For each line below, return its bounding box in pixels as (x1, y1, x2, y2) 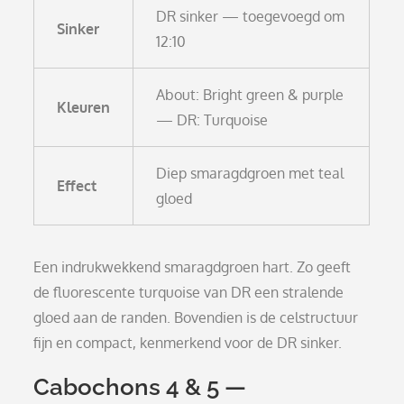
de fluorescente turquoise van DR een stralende (33, 282, 344, 301)
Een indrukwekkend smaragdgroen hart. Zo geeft (33, 257, 352, 276)
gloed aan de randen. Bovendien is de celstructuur (33, 308, 359, 326)
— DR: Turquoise (156, 110, 269, 129)
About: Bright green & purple (156, 85, 344, 104)
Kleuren (57, 97, 111, 116)
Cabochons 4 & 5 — (33, 372, 247, 400)
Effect (57, 176, 97, 195)
